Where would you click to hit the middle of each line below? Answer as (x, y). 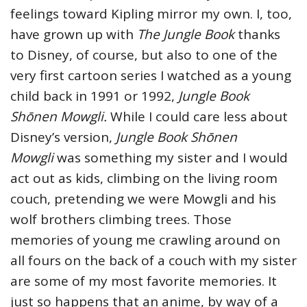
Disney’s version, (63, 137)
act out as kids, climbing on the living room (144, 179)
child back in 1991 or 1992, (94, 96)
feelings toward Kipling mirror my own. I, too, (151, 14)
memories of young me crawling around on (145, 240)
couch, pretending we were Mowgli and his (143, 199)
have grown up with (74, 35)
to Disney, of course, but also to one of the (144, 55)
